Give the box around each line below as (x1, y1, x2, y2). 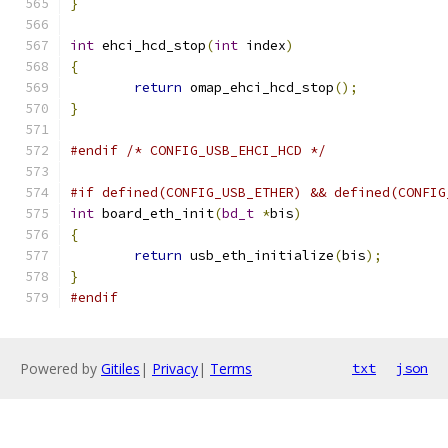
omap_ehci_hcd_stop (182, 79, 334, 96)
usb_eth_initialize (182, 247, 334, 264)
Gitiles (101, 359, 140, 378)
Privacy (152, 359, 198, 378)
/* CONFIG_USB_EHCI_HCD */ (126, 142, 326, 159)
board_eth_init (94, 205, 214, 222)
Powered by (20, 359, 101, 378)
